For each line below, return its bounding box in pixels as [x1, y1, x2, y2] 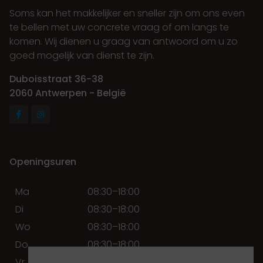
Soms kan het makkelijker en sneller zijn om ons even [9, 6, 245, 20]
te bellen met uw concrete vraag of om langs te [9, 20, 229, 34]
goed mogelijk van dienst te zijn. [9, 48, 154, 62]
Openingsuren [9, 154, 76, 168]
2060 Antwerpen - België [9, 86, 126, 100]
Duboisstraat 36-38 [9, 72, 103, 86]
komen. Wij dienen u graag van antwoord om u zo [9, 34, 238, 48]
